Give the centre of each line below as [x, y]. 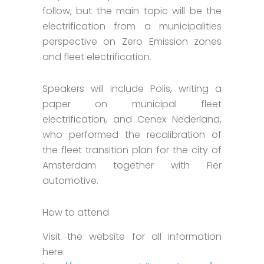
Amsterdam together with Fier [132, 166]
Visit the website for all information [132, 236]
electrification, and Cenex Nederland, [132, 120]
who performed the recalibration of [132, 135]
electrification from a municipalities [132, 27]
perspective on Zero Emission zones [132, 42]
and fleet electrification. [97, 57]
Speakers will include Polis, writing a [132, 89]
